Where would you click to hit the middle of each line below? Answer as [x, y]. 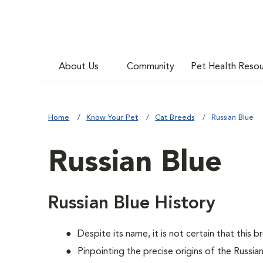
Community [151, 67]
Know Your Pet [112, 118]
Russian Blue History [132, 204]
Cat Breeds [175, 118]
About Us [79, 67]
